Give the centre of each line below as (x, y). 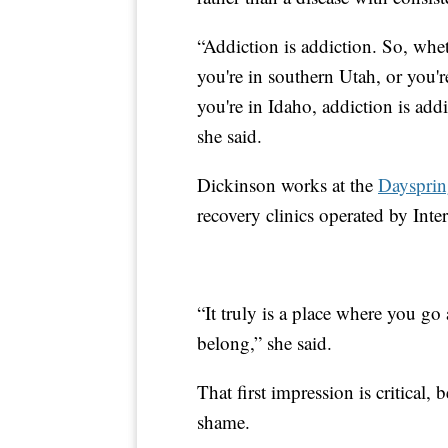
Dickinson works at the (287, 185)
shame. (223, 422)
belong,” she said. (264, 343)
